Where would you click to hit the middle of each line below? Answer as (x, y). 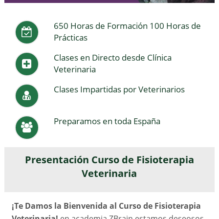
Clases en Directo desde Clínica (113, 57)
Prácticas (71, 37)
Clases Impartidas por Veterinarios (120, 89)
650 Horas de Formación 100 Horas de (128, 25)
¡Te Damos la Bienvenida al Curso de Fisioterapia (106, 206)
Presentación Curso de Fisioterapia (109, 159)
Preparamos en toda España (107, 121)
